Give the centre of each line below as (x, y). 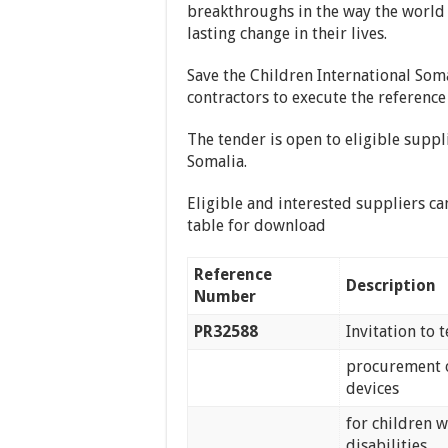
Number (225, 296)
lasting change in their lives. (287, 33)
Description (391, 285)
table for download (256, 225)
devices (373, 388)
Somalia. (217, 161)
